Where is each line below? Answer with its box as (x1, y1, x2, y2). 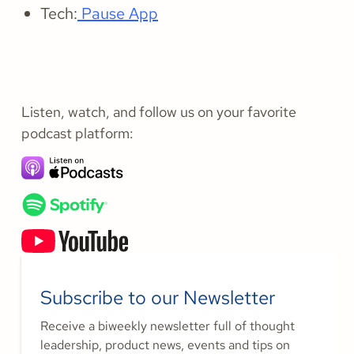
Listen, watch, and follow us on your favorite (21, 103, 296, 122)
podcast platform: (21, 124, 134, 143)
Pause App (77, 3, 158, 24)
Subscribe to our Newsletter (40, 285, 275, 311)
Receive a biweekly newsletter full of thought (40, 318, 295, 335)
